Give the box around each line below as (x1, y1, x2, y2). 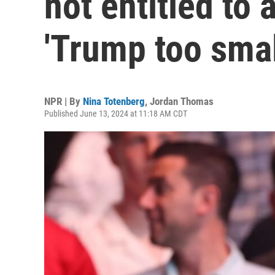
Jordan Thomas (150, 95, 214, 107)
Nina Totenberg (83, 95, 145, 107)
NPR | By (44, 95, 83, 107)
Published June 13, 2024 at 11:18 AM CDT (44, 109, 187, 118)
